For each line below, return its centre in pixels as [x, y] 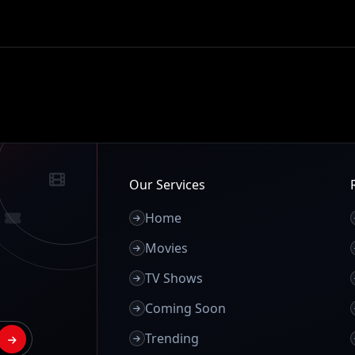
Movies [166, 248]
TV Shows [174, 278]
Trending [172, 338]
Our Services [167, 185]
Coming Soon [185, 308]
